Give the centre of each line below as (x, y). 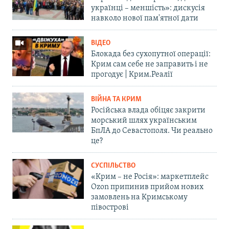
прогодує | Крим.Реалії (132, 74)
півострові (110, 207)
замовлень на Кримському (139, 197)
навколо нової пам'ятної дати (145, 18)
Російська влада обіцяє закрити (148, 110)
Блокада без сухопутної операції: (151, 54)
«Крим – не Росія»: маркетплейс (150, 177)
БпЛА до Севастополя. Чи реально (152, 131)
